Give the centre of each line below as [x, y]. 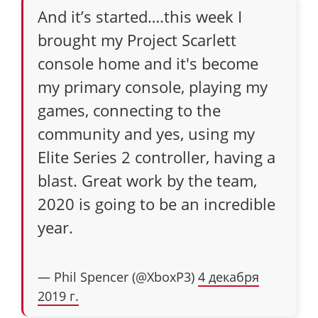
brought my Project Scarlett [137, 39]
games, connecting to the [129, 110]
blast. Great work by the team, [147, 180]
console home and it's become [148, 63]
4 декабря [229, 276]
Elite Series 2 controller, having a [157, 157]
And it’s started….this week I [140, 16]
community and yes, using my [146, 133]
